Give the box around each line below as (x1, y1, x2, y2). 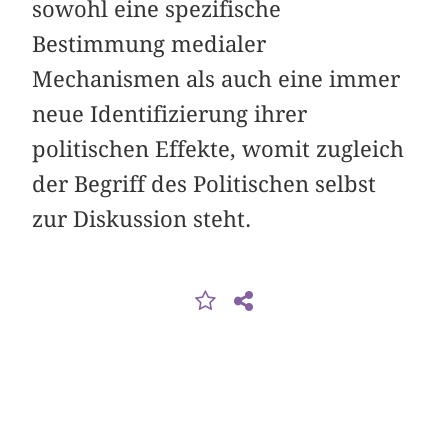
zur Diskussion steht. (32, 205, 252, 232)
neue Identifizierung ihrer (32, 100, 308, 127)
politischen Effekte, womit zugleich (32, 135, 405, 162)
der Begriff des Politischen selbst (32, 170, 377, 197)
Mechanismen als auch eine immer (32, 65, 401, 92)
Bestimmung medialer (32, 30, 267, 57)
